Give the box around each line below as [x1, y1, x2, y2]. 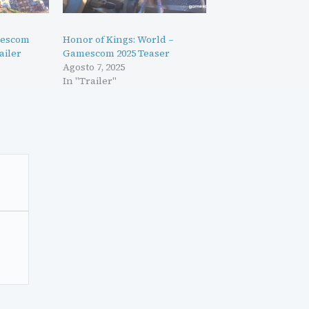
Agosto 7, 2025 [62, 60, 125, 74]
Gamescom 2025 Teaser [62, 46, 170, 61]
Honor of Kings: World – [62, 32, 174, 47]
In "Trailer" [62, 74, 117, 88]
